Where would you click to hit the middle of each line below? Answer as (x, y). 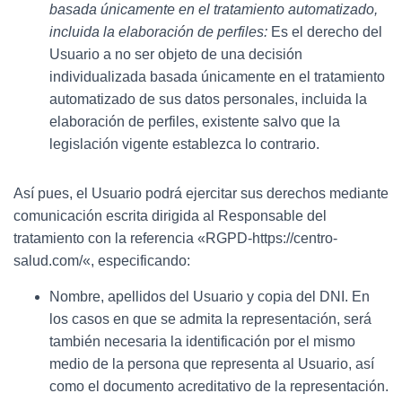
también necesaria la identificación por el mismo (202, 341)
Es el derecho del (327, 31)
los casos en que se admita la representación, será (210, 319)
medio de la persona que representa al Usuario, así (212, 363)
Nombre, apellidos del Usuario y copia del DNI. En (210, 296)
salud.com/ (48, 260)
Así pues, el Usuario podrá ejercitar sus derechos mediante (201, 193)
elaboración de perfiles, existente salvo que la (195, 121)
